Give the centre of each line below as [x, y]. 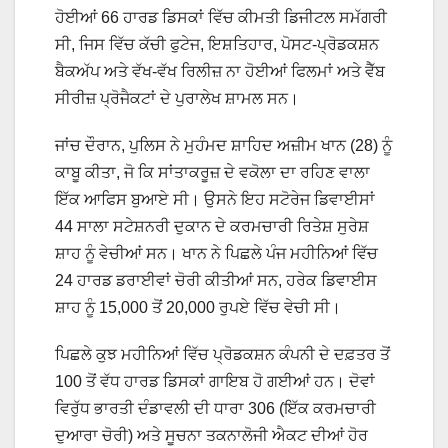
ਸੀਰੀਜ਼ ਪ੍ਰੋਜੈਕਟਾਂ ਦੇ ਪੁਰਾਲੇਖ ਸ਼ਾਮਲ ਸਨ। [177, 98]
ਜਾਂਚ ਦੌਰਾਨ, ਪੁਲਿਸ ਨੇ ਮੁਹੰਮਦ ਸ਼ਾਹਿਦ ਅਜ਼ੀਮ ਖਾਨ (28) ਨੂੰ [223, 145]
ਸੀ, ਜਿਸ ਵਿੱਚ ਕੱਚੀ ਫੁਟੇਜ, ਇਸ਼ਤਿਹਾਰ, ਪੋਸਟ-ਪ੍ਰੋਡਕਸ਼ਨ [217, 44]
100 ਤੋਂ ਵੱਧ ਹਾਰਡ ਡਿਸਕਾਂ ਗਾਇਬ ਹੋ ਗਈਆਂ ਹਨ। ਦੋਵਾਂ [215, 381]
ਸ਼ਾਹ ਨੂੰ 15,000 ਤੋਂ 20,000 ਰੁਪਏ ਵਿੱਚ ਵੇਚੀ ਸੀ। [198, 307]
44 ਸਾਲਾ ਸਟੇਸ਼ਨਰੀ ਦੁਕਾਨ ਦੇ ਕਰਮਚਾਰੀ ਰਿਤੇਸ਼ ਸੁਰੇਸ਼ [212, 226]
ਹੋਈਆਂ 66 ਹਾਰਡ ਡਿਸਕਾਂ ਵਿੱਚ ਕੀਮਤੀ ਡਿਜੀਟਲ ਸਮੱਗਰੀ [221, 17]
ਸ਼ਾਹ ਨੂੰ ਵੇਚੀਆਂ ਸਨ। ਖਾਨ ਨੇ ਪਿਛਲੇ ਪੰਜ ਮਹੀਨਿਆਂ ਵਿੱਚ [216, 253]
